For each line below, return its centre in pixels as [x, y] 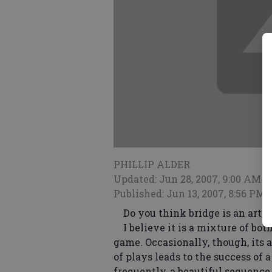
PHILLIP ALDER [152, 165]
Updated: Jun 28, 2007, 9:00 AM [187, 179]
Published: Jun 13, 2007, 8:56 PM [189, 194]
